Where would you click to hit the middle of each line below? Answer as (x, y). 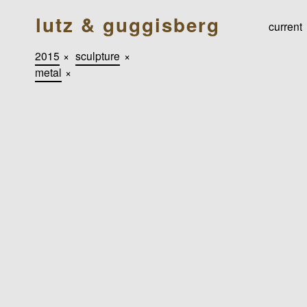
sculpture (98, 55)
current (286, 26)
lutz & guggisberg (127, 25)
